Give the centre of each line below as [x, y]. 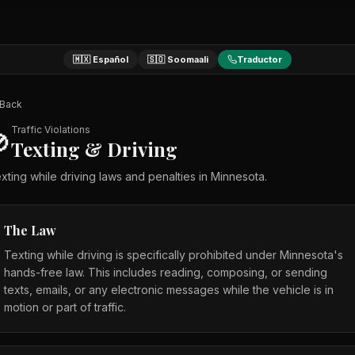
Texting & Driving [94, 149]
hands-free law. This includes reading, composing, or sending [166, 272]
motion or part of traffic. [65, 307]
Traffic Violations [51, 130]
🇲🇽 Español [101, 59]
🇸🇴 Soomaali [178, 59]
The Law [30, 230]
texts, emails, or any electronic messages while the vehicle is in [169, 290]
